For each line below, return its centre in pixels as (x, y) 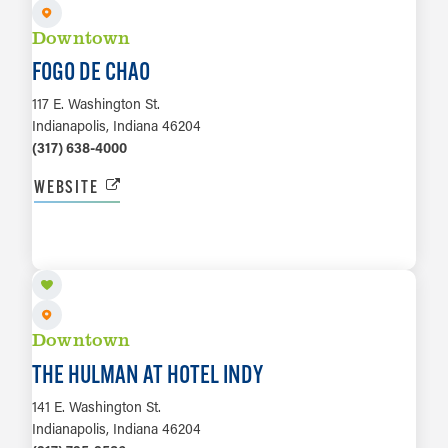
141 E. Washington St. (96, 406)
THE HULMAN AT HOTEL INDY (147, 373)
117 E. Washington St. (96, 103)
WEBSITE (66, 186)
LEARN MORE (224, 251)
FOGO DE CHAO (91, 70)
